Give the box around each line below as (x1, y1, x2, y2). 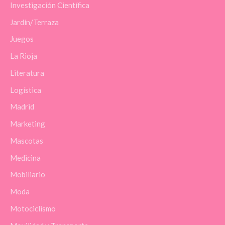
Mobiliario (10, 170, 45, 179)
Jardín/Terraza (10, 17, 59, 27)
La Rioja (10, 51, 37, 61)
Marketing (10, 119, 45, 129)
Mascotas (10, 136, 43, 145)
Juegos (10, 34, 34, 44)
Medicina (10, 153, 41, 162)
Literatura (10, 68, 44, 77)
